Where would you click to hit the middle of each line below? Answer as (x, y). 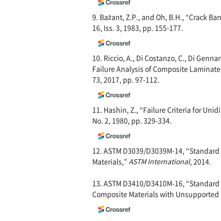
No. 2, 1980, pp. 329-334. (132, 121)
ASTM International (159, 162)
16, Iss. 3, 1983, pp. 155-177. (138, 28)
